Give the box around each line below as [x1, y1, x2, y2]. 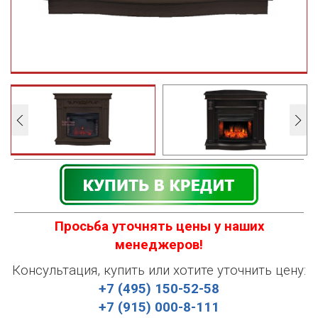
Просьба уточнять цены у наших [54, 219, 264, 234]
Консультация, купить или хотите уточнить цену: [12, 263, 306, 278]
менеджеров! [115, 237, 203, 253]
